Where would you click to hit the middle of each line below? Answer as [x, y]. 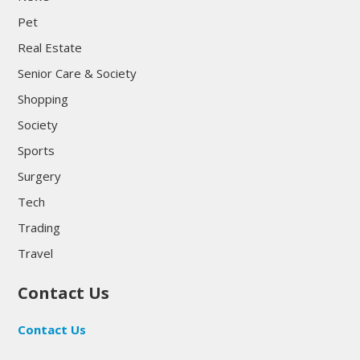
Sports [36, 150]
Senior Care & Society [77, 73]
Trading [39, 227]
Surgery [39, 176]
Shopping [43, 98]
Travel [35, 253]
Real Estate [49, 47]
